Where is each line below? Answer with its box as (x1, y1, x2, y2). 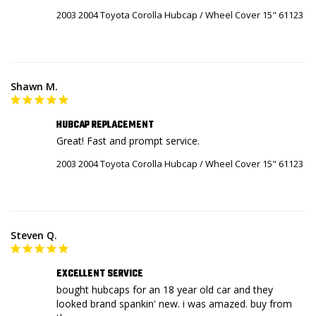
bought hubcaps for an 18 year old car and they (56, 282, 273, 296)
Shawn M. (11, 79, 58, 93)
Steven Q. (11, 228, 57, 242)
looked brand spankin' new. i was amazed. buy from (56, 296, 292, 310)
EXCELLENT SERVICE (56, 266, 143, 281)
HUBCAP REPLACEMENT (56, 117, 154, 133)
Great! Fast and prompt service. (56, 133, 200, 147)
